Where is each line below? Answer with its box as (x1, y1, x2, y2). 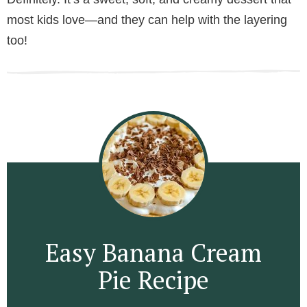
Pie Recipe (98, 264, 209, 297)
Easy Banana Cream (45, 236, 262, 269)
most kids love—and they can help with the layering (7, 13, 287, 27)
